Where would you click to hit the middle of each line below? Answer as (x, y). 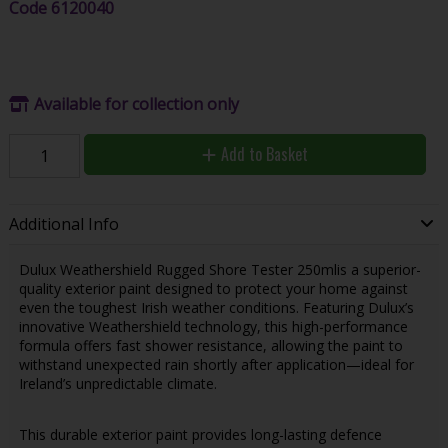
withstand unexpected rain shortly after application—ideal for (216, 364)
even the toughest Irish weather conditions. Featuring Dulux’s (216, 307)
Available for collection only (136, 103)
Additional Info (63, 224)
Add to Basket (264, 153)
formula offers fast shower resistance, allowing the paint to (210, 345)
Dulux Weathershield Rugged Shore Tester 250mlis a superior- (219, 269)
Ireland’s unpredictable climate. (117, 383)
